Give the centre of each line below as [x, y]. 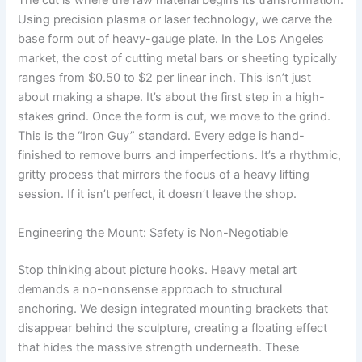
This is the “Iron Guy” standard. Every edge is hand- [162, 136]
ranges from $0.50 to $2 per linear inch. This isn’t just [165, 78]
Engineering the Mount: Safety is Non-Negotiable [153, 232]
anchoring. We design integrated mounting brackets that [173, 308]
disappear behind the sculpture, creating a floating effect [173, 328]
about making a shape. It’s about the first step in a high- [172, 97]
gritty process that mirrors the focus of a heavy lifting [164, 175]
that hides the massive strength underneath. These [159, 347]
